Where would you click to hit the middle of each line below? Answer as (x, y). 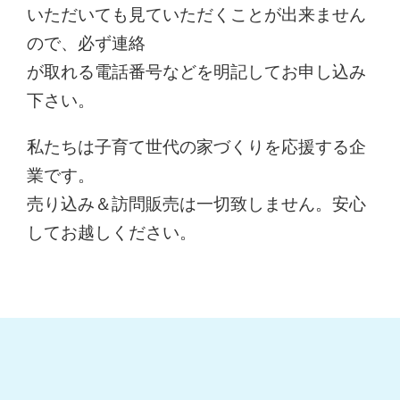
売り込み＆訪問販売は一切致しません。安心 (197, 203)
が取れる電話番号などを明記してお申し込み (197, 72)
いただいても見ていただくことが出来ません (197, 15)
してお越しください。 (112, 232)
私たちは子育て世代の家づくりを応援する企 (197, 146)
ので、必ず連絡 (87, 43)
